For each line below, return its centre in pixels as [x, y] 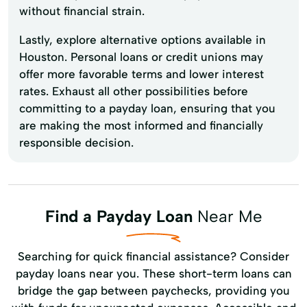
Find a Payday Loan [119, 216]
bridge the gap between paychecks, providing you [153, 290]
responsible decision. [76, 142]
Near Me [227, 216]
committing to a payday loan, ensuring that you [147, 108]
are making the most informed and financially [141, 125]
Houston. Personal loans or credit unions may [141, 57]
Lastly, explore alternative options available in [143, 39]
